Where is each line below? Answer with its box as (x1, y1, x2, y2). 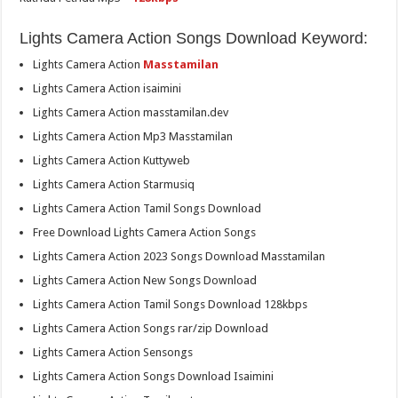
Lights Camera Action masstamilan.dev (33, 106, 229, 120)
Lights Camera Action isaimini (33, 82, 182, 96)
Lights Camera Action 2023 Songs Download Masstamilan (33, 250, 326, 264)
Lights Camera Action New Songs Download (33, 274, 258, 288)
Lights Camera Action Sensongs (33, 346, 194, 360)
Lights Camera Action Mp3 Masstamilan (33, 130, 234, 144)
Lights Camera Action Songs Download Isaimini (33, 370, 275, 384)
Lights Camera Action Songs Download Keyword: (20, 29, 369, 48)
